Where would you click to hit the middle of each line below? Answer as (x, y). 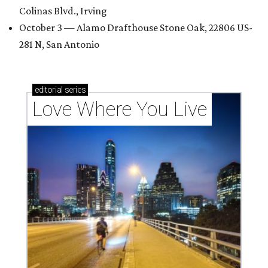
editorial (49, 90)
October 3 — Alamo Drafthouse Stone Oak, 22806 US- (136, 28)
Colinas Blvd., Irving (63, 11)
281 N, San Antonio (59, 45)
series (74, 90)
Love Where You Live (120, 109)
